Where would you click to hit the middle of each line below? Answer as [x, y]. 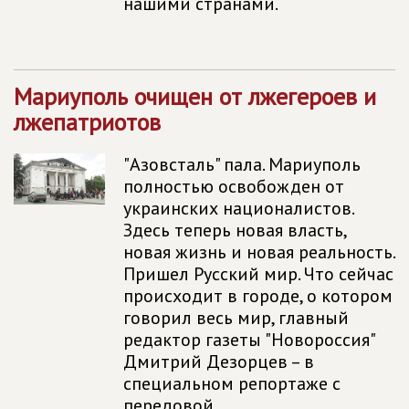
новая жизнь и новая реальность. [259, 252]
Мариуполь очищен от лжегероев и [195, 96]
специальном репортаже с [232, 383]
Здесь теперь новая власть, [235, 230]
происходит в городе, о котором [258, 296]
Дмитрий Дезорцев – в [219, 362]
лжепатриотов [87, 122]
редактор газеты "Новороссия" [249, 340]
